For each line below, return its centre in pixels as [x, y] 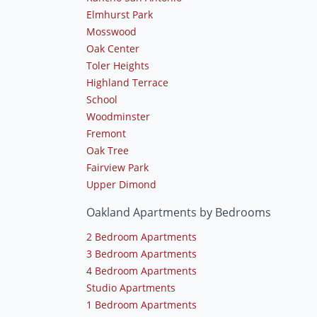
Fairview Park [117, 167]
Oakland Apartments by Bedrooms [179, 212]
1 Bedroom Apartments [142, 304]
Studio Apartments [131, 287]
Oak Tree [108, 150]
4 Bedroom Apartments [142, 270]
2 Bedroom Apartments [142, 236]
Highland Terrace [127, 82]
